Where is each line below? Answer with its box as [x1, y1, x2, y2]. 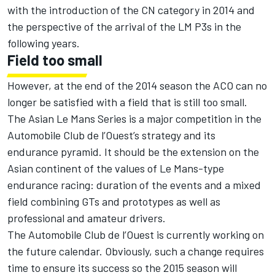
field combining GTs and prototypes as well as [7, 195, 220, 209]
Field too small [7, 51, 103, 69]
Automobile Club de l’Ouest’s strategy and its [7, 128, 215, 142]
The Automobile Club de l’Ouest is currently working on [7, 228, 264, 242]
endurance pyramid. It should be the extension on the [7, 145, 259, 159]
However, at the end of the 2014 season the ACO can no [7, 79, 267, 93]
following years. [7, 36, 80, 50]
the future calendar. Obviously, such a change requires [7, 244, 264, 258]
